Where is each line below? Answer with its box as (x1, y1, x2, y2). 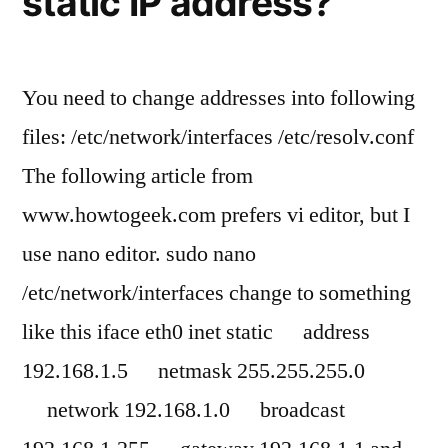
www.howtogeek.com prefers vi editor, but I (22, 201, 410, 229)
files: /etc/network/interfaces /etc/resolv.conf (22, 123, 414, 151)
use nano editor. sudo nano (22, 240, 256, 268)
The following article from (22, 162, 253, 190)
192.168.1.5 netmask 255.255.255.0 (22, 357, 365, 385)
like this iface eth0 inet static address (22, 318, 370, 346)
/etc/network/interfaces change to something (22, 279, 411, 307)
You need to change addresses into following (22, 84, 415, 112)
